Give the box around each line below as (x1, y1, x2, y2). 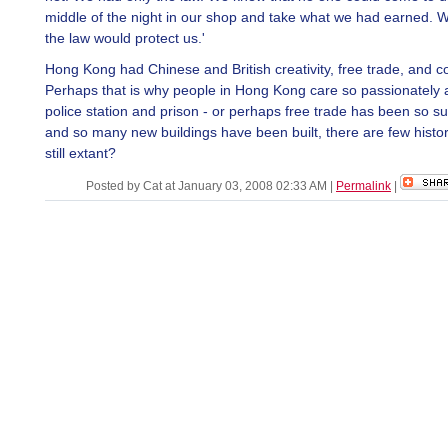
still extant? (45, 145, 116, 161)
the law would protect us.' (45, 30, 205, 46)
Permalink (336, 179, 391, 193)
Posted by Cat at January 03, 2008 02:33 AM (86, 179, 330, 193)
